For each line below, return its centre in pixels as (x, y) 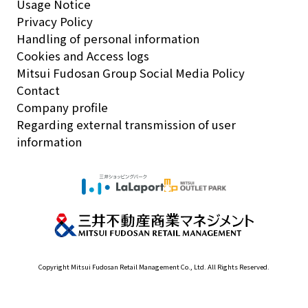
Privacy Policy (54, 21)
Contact (38, 90)
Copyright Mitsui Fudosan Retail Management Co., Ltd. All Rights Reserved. (154, 266)
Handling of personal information (108, 38)
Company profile (62, 107)
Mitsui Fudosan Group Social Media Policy (130, 73)
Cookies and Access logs (82, 55)
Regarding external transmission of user (126, 124)
